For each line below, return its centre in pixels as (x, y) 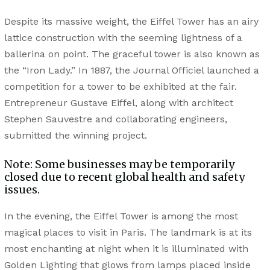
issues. (22, 190)
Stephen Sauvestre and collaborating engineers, (115, 119)
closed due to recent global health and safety (124, 177)
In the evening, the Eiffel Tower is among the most (121, 216)
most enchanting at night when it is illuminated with (126, 248)
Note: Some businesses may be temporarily (119, 165)
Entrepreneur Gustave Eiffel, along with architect (118, 103)
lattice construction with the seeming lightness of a (123, 38)
